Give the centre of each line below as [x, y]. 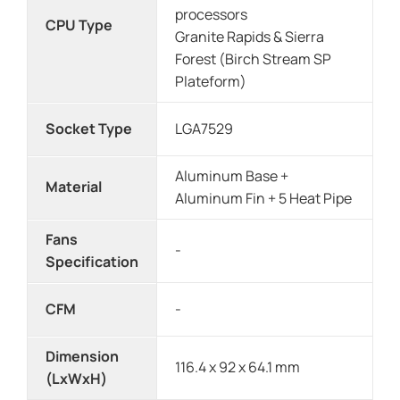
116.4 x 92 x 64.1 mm [237, 367]
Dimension [82, 356]
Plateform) [211, 81]
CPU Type [79, 25]
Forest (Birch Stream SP [253, 58]
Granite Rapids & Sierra [250, 36]
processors [211, 14]
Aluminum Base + [232, 175]
